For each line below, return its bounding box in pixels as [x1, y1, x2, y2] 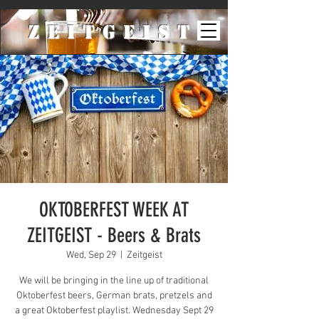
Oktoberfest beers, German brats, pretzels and [16, 290, 212, 302]
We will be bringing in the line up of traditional [19, 275, 209, 287]
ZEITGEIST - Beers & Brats [27, 224, 201, 247]
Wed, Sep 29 [66, 249, 116, 261]
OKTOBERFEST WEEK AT [39, 198, 189, 221]
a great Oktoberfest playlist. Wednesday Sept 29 [14, 305, 214, 317]
